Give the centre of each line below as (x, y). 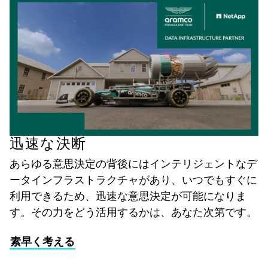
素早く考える (42, 241)
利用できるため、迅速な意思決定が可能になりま (128, 195)
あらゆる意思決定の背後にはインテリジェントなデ (133, 163)
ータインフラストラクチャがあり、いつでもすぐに (133, 179)
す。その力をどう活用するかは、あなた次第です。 (133, 211)
